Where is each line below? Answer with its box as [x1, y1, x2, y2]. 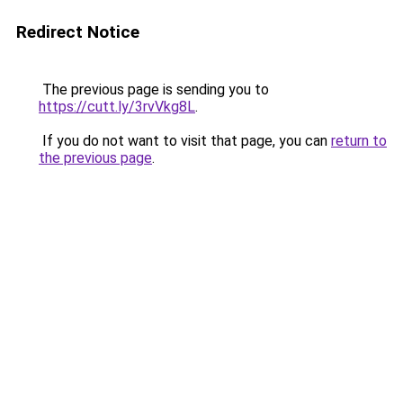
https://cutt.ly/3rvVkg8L [39, 98, 195, 115]
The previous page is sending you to [39, 81, 269, 98]
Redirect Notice [16, 22, 139, 42]
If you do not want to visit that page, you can [39, 132, 331, 149]
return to [331, 132, 387, 149]
